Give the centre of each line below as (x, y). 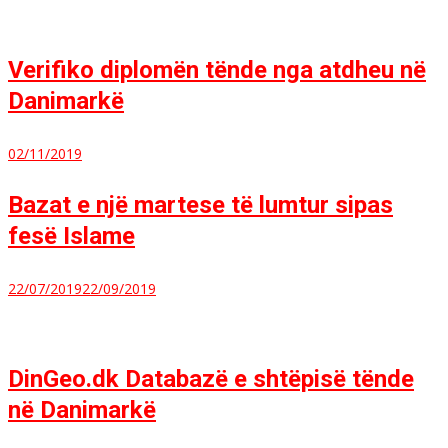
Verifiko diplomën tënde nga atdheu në (217, 70)
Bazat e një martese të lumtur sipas (200, 205)
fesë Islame (71, 236)
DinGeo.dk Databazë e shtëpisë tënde (211, 379)
